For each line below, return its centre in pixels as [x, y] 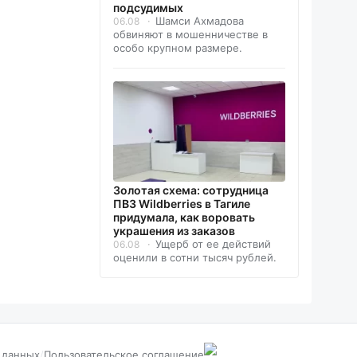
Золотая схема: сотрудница [191, 190]
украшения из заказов [174, 231]
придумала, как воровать [184, 218]
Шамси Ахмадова [200, 21]
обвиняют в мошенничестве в [190, 35]
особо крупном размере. [178, 48]
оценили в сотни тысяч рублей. [195, 258]
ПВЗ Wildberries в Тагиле [182, 204]
